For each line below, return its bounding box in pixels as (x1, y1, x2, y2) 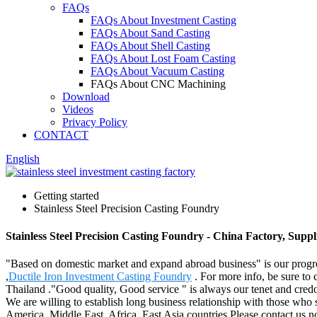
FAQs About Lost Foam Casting (91, 52, 236, 64)
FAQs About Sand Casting (91, 26, 210, 39)
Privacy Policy (62, 115, 127, 128)
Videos (62, 103, 93, 115)
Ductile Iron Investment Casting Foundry (8, 270, 192, 283)
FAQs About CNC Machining (91, 77, 226, 90)
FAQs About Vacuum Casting (91, 64, 224, 77)
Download (62, 90, 110, 103)
